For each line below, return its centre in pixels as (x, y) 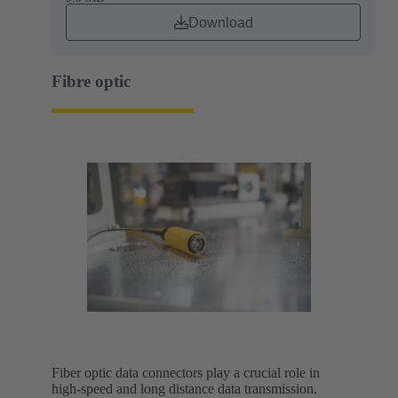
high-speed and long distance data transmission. (184, 388)
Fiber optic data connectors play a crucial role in (186, 372)
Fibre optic (91, 81)
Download (220, 22)
